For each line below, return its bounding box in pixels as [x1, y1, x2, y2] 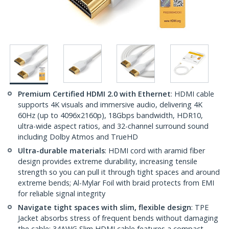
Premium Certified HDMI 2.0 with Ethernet [18, 89, 171, 99]
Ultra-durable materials [18, 146, 105, 156]
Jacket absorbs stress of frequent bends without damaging [18, 213, 218, 223]
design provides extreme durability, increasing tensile [18, 156, 197, 167]
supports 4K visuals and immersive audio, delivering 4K [18, 100, 202, 110]
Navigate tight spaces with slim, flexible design [18, 202, 191, 213]
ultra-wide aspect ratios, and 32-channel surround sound [18, 121, 209, 131]
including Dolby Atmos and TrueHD [18, 132, 138, 142]
